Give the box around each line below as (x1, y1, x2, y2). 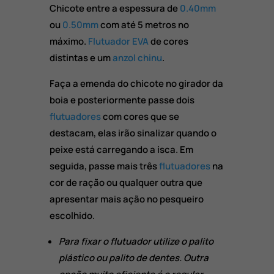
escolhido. (49, 209, 95, 223)
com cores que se (100, 110, 179, 124)
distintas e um (49, 51, 113, 65)
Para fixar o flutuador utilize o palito (58, 235, 213, 248)
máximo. (49, 35, 88, 48)
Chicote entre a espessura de (49, 2, 180, 15)
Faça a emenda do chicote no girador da (49, 77, 223, 91)
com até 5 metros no (98, 18, 189, 32)
